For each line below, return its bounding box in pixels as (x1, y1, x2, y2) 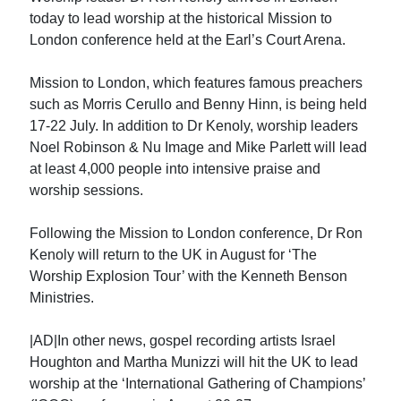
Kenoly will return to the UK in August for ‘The (30, 246, 318, 262)
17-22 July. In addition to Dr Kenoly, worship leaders (30, 117, 359, 133)
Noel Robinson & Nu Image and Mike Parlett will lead (30, 139, 368, 155)
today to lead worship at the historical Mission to (30, 10, 333, 26)
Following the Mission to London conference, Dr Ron (30, 225, 363, 241)
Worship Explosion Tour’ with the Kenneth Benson (30, 268, 348, 284)
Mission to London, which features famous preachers (30, 74, 363, 90)
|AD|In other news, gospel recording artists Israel (30, 332, 337, 348)
